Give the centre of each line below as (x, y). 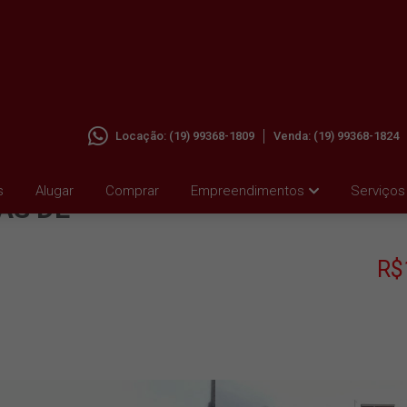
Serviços (378, 191)
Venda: (293, 136)
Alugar (55, 191)
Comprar (132, 191)
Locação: (142, 136)
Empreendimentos (248, 191)
